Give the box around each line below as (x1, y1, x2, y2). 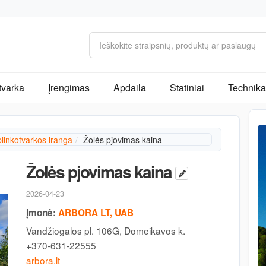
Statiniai (170, 81, 204, 94)
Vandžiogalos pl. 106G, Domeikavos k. (26, 224, 185, 237)
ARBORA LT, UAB (58, 206, 134, 220)
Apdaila (113, 81, 146, 94)
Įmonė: (26, 206, 56, 220)
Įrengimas (48, 81, 90, 94)
